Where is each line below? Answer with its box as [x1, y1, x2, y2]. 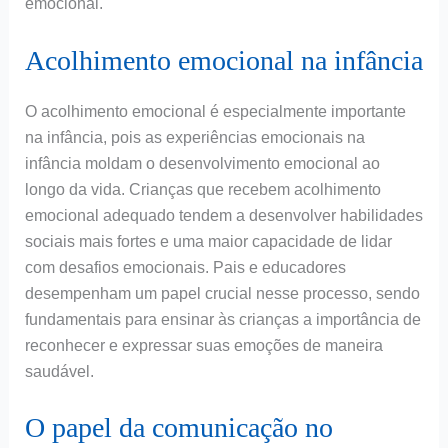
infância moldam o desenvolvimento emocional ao [24, 154, 380, 172]
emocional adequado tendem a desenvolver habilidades [24, 206, 423, 224]
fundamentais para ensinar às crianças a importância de [24, 310, 421, 328]
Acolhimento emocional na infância [24, 44, 423, 76]
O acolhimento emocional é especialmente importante [24, 102, 406, 120]
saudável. [24, 362, 94, 380]
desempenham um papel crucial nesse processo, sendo [24, 284, 420, 302]
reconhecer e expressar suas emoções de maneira [24, 336, 383, 354]
